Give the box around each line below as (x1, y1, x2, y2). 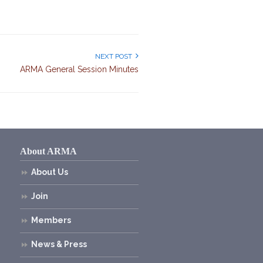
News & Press (31, 239, 87, 249)
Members (31, 215, 71, 225)
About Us (31, 167, 68, 177)
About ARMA (19, 146, 77, 156)
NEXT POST (95, 52, 136, 60)
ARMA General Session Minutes (20, 64, 139, 74)
